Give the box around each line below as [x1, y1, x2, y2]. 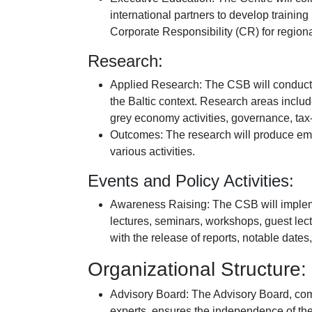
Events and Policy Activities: [88, 171, 294, 190]
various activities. [110, 145, 195, 157]
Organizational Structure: [88, 258, 306, 280]
